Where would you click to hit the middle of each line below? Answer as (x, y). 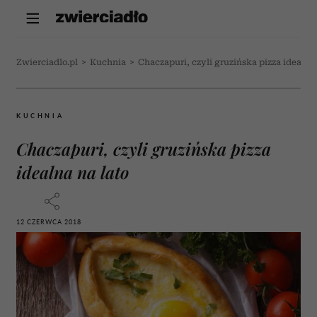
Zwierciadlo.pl (47, 62)
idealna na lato (73, 172)
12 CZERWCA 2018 (49, 222)
